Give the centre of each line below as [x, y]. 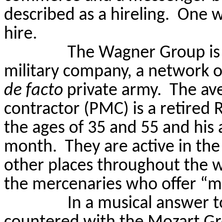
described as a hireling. [87, 15]
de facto [35, 90]
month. [30, 147]
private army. [114, 90]
